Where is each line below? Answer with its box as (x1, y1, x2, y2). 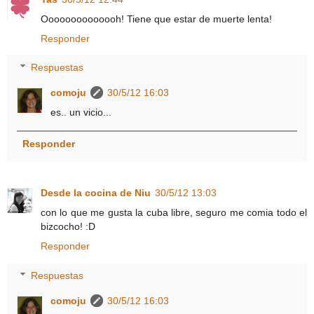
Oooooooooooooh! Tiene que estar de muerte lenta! (41, 13, 272, 25)
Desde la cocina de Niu (41, 187, 151, 199)
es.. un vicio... (50, 107, 112, 118)
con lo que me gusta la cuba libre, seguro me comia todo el (41, 207, 307, 219)
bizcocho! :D (41, 221, 95, 233)
